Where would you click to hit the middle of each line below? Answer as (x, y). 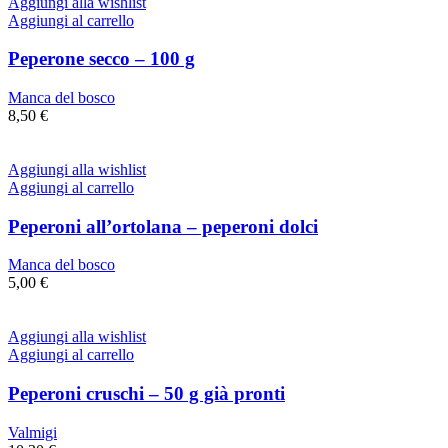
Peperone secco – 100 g (101, 59)
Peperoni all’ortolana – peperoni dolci (163, 226)
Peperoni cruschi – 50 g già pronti (146, 394)
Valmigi (32, 432)
